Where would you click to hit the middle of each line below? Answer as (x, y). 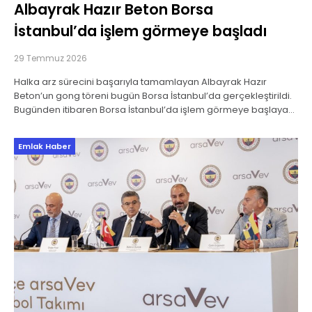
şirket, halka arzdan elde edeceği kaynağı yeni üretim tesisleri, (155, 123)
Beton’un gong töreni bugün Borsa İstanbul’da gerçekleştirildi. (153, 95)
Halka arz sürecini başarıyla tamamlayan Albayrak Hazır (140, 81)
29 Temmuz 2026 (50, 58)
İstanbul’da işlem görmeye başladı (141, 31)
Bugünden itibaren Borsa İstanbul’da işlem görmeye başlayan (154, 109)
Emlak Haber (45, 146)
